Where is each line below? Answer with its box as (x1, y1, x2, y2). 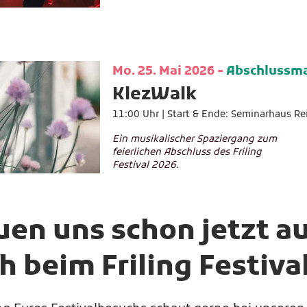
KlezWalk (112, 84, 197, 106)
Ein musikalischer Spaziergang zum (112, 133, 277, 146)
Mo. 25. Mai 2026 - (112, 64, 226, 79)
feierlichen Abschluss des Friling (112, 146, 262, 159)
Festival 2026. (112, 159, 179, 172)
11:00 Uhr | (112, 108, 167, 121)
